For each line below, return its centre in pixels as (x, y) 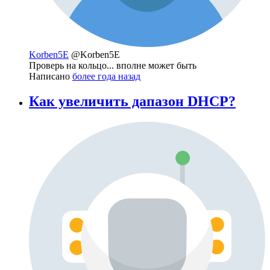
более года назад (106, 76)
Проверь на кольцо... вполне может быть (113, 65)
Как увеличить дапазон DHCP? (132, 102)
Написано (51, 76)
